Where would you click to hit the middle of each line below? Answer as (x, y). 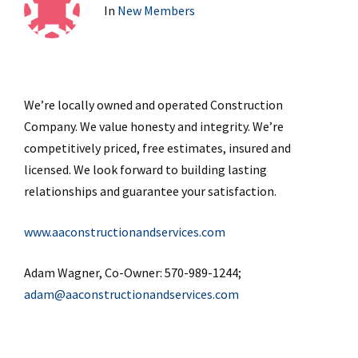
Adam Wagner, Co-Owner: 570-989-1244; (133, 272)
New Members (156, 10)
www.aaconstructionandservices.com (125, 231)
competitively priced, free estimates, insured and (157, 147)
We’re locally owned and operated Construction (153, 104)
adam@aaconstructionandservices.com (131, 294)
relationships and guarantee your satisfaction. (150, 191)
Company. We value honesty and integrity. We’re (154, 126)
